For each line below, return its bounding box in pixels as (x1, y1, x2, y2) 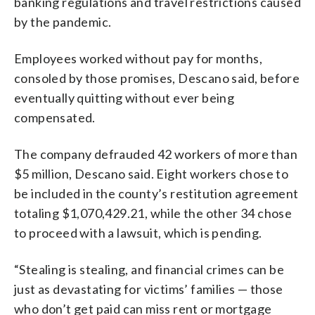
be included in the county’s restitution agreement (14, 185, 299, 201)
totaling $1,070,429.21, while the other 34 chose (14, 205, 292, 221)
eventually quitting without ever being (14, 89, 235, 105)
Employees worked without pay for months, (14, 50, 262, 66)
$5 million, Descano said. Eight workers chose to (14, 165, 289, 181)
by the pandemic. (14, 13, 112, 30)
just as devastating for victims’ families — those (14, 281, 283, 297)
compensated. (14, 109, 96, 125)
